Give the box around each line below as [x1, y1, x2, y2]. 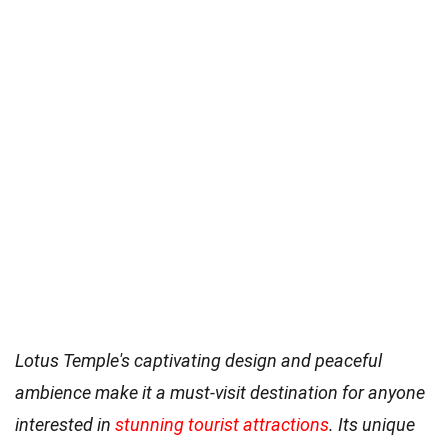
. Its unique [329, 413, 415, 435]
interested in [15, 413, 115, 435]
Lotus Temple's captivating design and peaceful [15, 349, 382, 371]
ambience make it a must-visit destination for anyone [15, 381, 425, 403]
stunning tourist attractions [115, 413, 329, 435]
